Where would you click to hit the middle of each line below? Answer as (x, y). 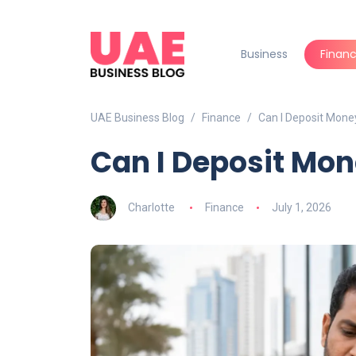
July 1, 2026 (301, 207)
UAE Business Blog (137, 118)
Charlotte (151, 207)
